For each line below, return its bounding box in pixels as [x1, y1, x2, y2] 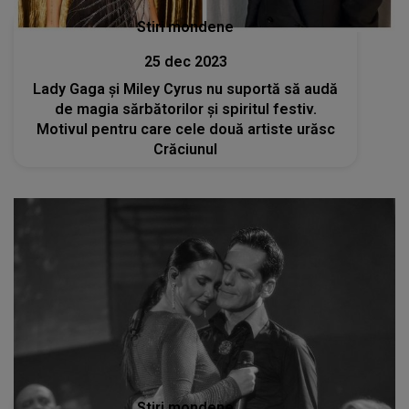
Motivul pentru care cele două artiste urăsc [36, 120, 335, 138]
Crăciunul [153, 140, 218, 158]
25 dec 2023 [143, 52, 227, 70]
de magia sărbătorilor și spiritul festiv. [54, 100, 317, 118]
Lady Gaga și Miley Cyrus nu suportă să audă [33, 79, 339, 98]
